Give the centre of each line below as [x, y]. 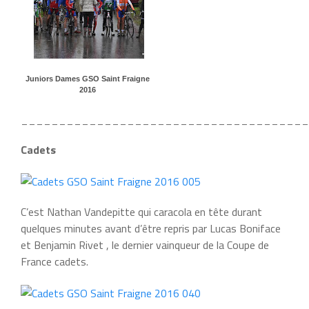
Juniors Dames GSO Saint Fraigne [88, 78]
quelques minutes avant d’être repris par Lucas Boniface [151, 228]
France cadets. [54, 261]
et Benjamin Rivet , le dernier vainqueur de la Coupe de [145, 245]
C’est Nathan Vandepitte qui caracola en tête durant [141, 211]
